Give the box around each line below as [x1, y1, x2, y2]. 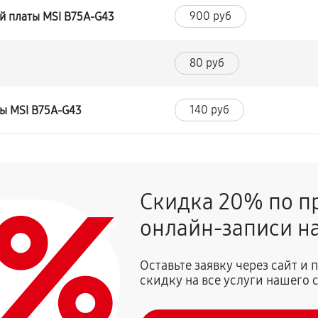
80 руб [190, 56, 225, 70]
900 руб [190, 9, 232, 23]
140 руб [190, 103, 230, 116]
